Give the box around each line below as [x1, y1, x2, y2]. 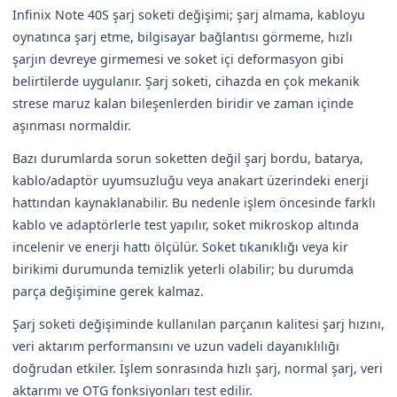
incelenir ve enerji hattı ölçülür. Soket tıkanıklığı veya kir [12, 237, 348, 255]
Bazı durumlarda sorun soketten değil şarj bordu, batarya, [12, 149, 363, 167]
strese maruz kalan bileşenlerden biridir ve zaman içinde [12, 94, 354, 112]
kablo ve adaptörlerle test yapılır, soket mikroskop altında [12, 215, 359, 233]
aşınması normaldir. [12, 116, 131, 134]
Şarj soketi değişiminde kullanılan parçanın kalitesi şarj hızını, [12, 315, 385, 332]
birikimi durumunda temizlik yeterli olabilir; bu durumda [12, 260, 354, 277]
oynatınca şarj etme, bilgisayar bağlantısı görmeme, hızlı [12, 27, 353, 45]
